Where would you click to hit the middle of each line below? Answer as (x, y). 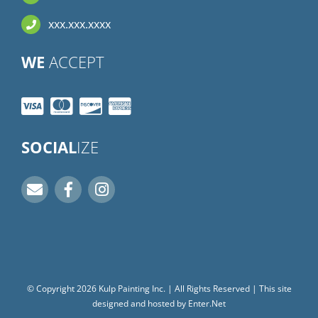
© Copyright (51, 288)
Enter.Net (207, 303)
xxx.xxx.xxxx (80, 24)
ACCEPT (75, 61)
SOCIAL (49, 147)
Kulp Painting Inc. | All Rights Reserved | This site (194, 288)
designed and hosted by (140, 303)
